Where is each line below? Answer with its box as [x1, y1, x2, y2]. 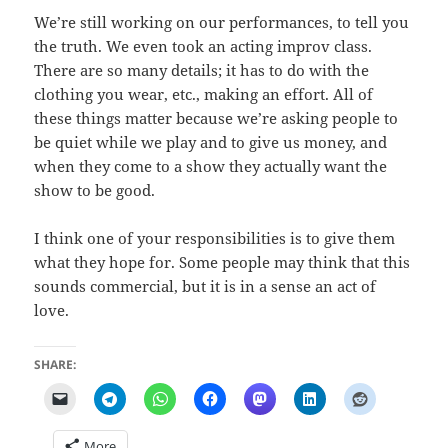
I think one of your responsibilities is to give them [34, 228, 396, 249]
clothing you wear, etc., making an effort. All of [34, 84, 374, 105]
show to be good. [34, 180, 156, 201]
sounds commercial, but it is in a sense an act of [34, 276, 377, 297]
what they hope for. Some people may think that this [34, 252, 411, 273]
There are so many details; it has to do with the [34, 60, 370, 81]
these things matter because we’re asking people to [34, 108, 399, 129]
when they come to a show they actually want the [34, 156, 388, 177]
